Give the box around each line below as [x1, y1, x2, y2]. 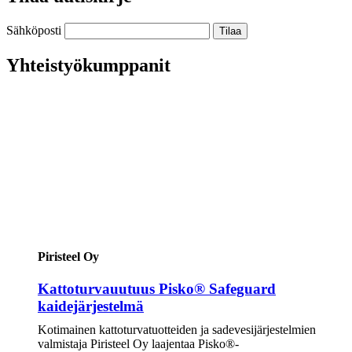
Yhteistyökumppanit [6, 54, 170, 75]
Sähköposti [6, 23, 61, 37]
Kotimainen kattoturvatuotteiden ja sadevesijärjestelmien [38, 323, 316, 337]
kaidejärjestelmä [38, 298, 144, 315]
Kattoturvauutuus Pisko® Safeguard [38, 280, 276, 298]
